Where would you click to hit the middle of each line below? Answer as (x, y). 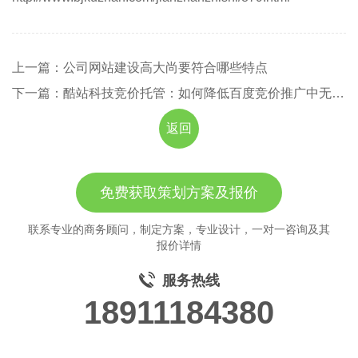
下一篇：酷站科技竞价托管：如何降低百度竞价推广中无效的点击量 (338, 93)
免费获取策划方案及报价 (179, 193)
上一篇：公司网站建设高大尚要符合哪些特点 (140, 68)
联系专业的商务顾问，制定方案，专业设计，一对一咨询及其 (179, 229)
